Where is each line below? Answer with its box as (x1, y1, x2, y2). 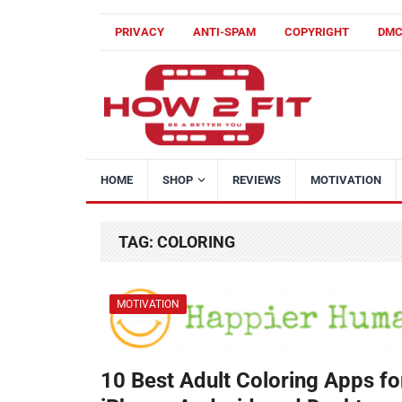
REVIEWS (232, 173, 281, 187)
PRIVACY (115, 25, 164, 39)
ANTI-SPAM (193, 25, 256, 39)
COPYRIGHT (284, 25, 349, 39)
